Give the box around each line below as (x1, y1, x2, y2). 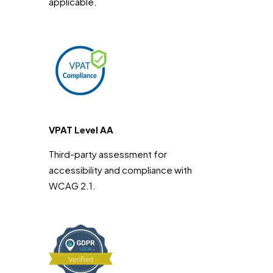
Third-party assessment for (49, 147, 167, 160)
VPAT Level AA (49, 123, 113, 135)
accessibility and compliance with (49, 163, 192, 175)
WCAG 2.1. (49, 179, 96, 191)
